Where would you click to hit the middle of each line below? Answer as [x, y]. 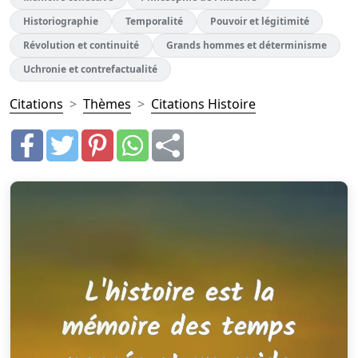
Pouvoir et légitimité [260, 21]
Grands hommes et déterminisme [247, 45]
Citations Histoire [203, 104]
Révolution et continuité [81, 45]
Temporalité [154, 21]
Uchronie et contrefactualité [90, 69]
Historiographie [61, 21]
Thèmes [107, 104]
